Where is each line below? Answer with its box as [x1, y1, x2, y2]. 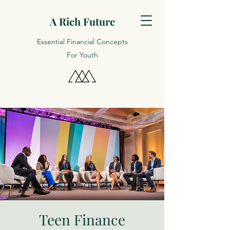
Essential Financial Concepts [36, 37, 128, 46]
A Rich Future [49, 14, 115, 28]
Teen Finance [39, 210, 125, 229]
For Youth [66, 50, 98, 60]
